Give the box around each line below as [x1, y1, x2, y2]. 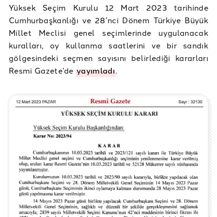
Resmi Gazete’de [9, 65, 76, 76]
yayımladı [77, 65, 115, 77]
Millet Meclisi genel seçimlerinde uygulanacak [9, 27, 208, 38]
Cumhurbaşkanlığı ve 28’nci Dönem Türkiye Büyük [9, 15, 208, 26]
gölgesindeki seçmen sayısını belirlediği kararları [9, 52, 208, 63]
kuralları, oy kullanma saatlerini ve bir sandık [9, 40, 208, 51]
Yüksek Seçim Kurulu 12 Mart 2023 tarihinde [9, 2, 208, 13]
